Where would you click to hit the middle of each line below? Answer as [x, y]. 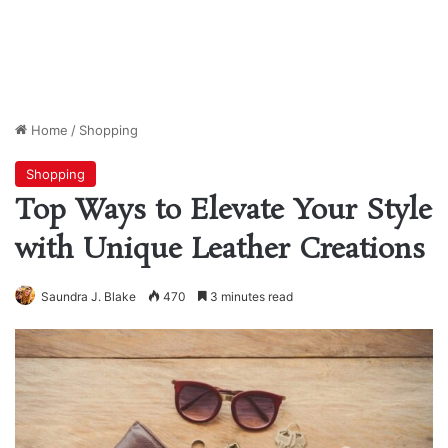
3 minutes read [250, 297]
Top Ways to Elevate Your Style [223, 212]
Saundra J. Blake [88, 297]
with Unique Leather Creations [220, 251]
